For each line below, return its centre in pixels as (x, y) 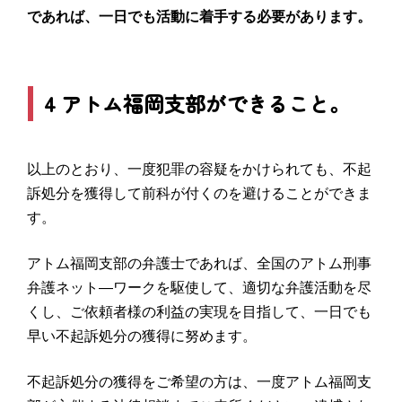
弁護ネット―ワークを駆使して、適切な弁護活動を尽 (199, 287)
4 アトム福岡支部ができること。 (197, 103)
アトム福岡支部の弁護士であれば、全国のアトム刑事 (199, 263)
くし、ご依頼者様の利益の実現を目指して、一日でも (199, 311)
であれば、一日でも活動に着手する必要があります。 (199, 16)
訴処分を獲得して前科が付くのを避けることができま (199, 193)
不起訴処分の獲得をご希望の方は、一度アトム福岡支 (199, 381)
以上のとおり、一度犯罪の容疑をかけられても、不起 (199, 169)
